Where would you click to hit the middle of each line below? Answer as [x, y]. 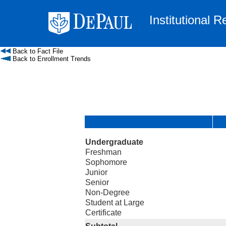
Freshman [103, 152]
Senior [97, 182]
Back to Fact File [37, 51]
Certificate [103, 213]
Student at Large [115, 203]
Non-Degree [107, 192]
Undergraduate [114, 142]
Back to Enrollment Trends [51, 59]
